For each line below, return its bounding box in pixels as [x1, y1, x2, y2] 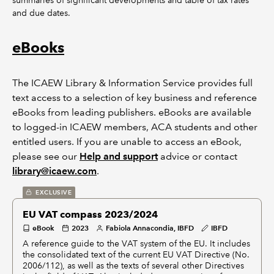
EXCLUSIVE [35, 188, 72, 196]
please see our [12, 150, 80, 162]
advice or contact [158, 150, 237, 162]
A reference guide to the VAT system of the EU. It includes [23, 238, 250, 249]
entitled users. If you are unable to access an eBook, [12, 136, 242, 147]
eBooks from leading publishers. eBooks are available [12, 106, 251, 118]
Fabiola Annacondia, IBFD [106, 223, 194, 232]
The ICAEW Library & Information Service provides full [12, 77, 253, 89]
